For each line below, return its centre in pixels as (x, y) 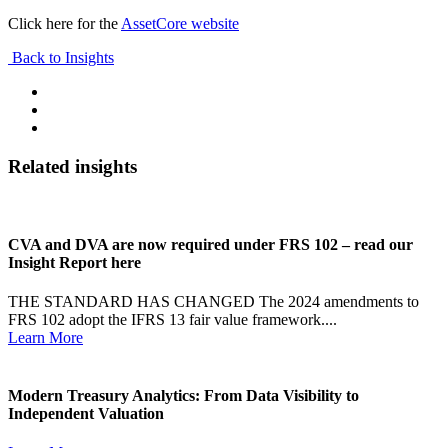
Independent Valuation (86, 413)
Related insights (72, 166)
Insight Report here (74, 262)
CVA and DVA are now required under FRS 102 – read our (210, 244)
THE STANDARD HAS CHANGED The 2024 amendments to (213, 302)
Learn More (45, 338)
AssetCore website (180, 24)
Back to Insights (61, 58)
